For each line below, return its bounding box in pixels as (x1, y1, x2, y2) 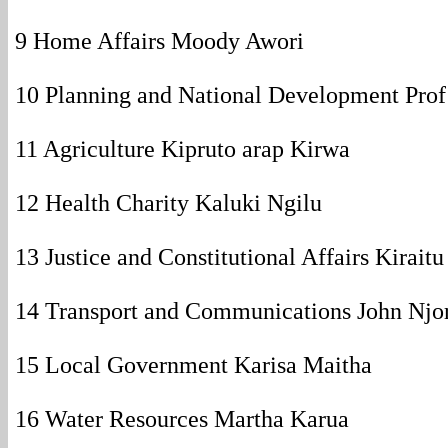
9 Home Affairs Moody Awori (15, 28, 304, 54)
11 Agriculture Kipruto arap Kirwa (15, 136, 350, 162)
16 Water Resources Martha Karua (15, 406, 349, 432)
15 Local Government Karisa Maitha (15, 352, 372, 378)
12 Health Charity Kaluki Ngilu (15, 190, 322, 216)
